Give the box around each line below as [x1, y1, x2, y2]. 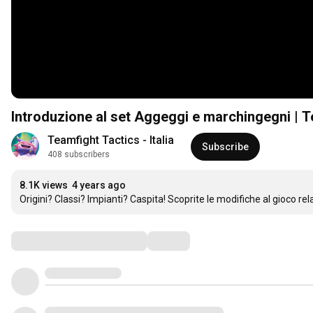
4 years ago [72, 180, 126, 191]
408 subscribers [48, 150, 110, 160]
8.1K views [20, 180, 68, 191]
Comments [10, 232, 80, 249]
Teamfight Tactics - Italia [48, 133, 174, 147]
